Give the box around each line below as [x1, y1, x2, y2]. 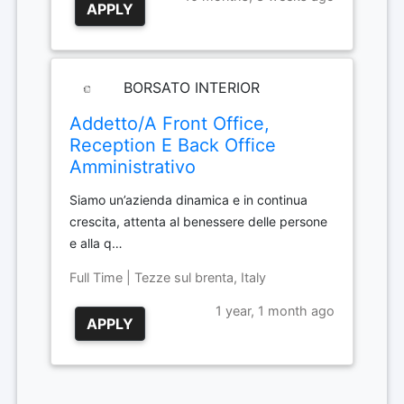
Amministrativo [69, 156, 196, 178]
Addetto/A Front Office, [69, 113, 270, 134]
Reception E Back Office [69, 134, 276, 156]
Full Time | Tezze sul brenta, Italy [69, 270, 266, 285]
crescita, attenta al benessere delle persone [69, 214, 327, 229]
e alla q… [69, 235, 123, 251]
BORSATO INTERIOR [119, 78, 260, 96]
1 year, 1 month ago [216, 303, 335, 318]
